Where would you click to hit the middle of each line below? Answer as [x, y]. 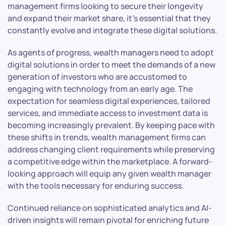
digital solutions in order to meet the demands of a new [111, 64]
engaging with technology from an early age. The [100, 89]
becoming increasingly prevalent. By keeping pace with [111, 125]
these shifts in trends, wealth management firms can [107, 137]
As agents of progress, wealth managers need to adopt [111, 52]
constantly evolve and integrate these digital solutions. [112, 30]
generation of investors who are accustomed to [97, 76]
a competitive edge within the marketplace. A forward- [110, 161]
